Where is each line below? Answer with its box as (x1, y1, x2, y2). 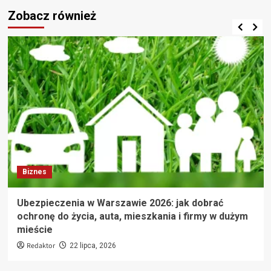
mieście (16, 224, 53, 236)
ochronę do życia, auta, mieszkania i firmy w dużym (16, 211, 248, 223)
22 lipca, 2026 (69, 241, 116, 250)
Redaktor (26, 241, 55, 252)
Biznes (22, 168, 47, 177)
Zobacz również (7, 8, 96, 24)
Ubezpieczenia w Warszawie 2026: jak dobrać (16, 197, 223, 209)
